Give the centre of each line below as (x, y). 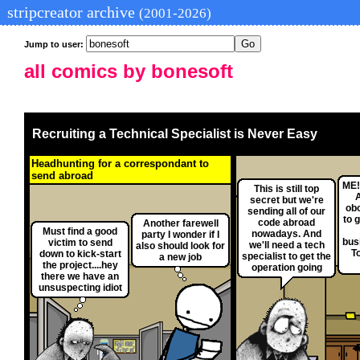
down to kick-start (80, 254)
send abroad (62, 176)
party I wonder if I (180, 235)
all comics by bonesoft (129, 72)
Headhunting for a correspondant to (120, 164)
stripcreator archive (71, 12)
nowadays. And (286, 234)
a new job (180, 258)
